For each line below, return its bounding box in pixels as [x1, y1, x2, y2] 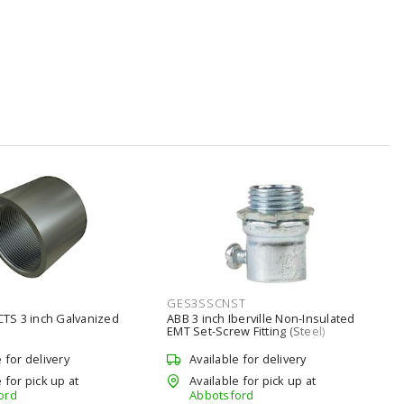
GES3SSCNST [167, 295, 246, 311]
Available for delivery [189, 351, 307, 367]
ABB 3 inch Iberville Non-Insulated [167, 310, 355, 326]
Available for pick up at [189, 372, 317, 389]
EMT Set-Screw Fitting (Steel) [167, 323, 326, 339]
